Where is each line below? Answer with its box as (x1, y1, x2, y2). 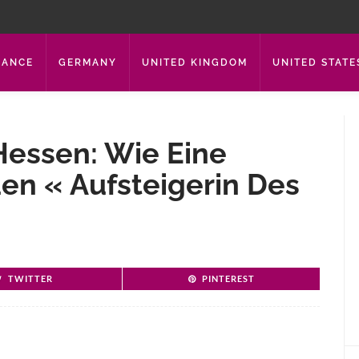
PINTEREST (201, 273, 255, 284)
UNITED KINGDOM (142, 57, 248, 68)
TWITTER (8, 273, 53, 284)
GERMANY (58, 57, 117, 68)
